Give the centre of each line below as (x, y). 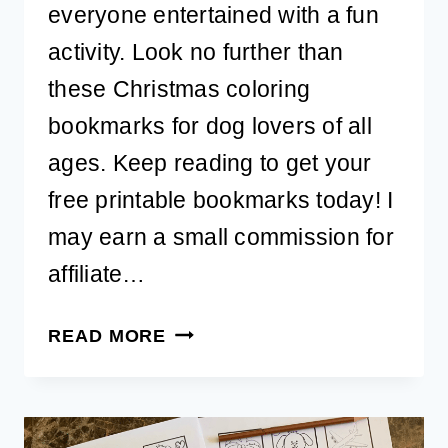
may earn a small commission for (221, 236)
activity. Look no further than (196, 51)
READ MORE (107, 335)
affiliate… (97, 273)
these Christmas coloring (179, 88)
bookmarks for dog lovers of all (210, 125)
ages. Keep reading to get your (210, 162)
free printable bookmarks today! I (221, 199)
